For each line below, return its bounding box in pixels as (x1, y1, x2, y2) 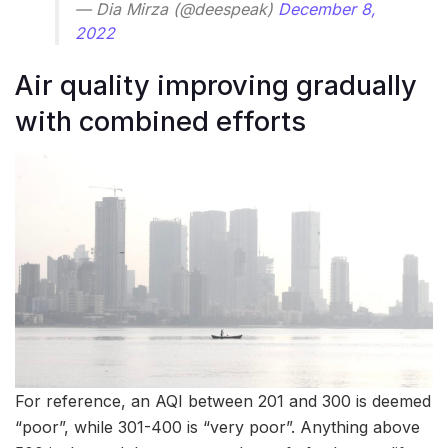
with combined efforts (15, 104, 306, 138)
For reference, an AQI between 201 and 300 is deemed (15, 391, 431, 412)
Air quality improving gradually (15, 68, 417, 102)
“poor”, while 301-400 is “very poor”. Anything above (15, 417, 420, 438)
